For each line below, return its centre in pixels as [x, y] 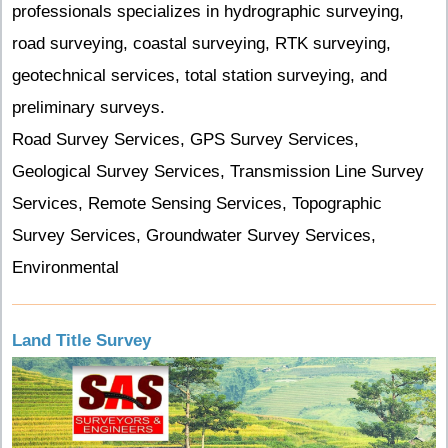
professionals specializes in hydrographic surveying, [208, 12]
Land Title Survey [81, 340]
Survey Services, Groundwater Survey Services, [194, 236]
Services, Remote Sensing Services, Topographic [197, 204]
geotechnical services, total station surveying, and [199, 76]
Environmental [65, 268]
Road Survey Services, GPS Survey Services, [185, 140]
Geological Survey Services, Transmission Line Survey [218, 172]
